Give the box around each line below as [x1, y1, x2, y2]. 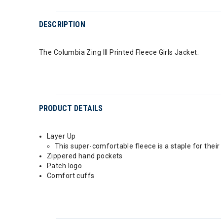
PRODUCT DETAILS [39, 104, 103, 113]
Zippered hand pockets [47, 152, 123, 160]
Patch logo [47, 162, 82, 170]
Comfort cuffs [47, 172, 95, 180]
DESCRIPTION [39, 20, 85, 29]
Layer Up [47, 132, 76, 140]
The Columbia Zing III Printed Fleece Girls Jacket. [39, 48, 199, 56]
